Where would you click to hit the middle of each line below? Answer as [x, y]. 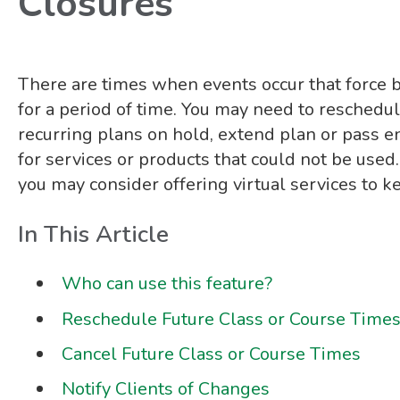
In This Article [93, 235]
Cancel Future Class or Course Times [211, 354]
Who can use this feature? [167, 284]
